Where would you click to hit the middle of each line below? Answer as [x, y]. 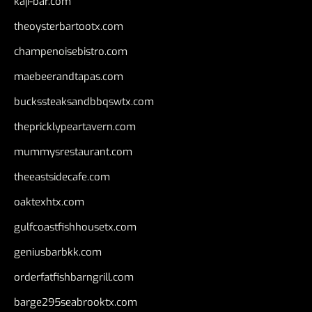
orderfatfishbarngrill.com [74, 277]
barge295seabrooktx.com [76, 302]
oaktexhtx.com [49, 202]
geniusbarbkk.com [58, 252]
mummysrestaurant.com [73, 151]
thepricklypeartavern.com [75, 126]
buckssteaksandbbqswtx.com [84, 101]
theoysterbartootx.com [69, 26]
